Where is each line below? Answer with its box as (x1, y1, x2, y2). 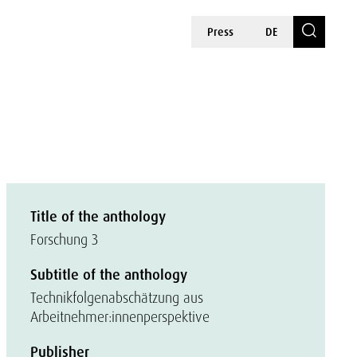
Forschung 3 (30, 230, 98, 249)
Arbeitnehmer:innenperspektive (30, 308, 210, 326)
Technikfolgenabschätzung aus (30, 288, 203, 307)
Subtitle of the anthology (30, 265, 187, 284)
